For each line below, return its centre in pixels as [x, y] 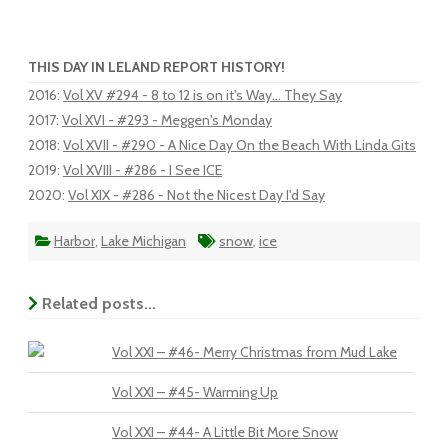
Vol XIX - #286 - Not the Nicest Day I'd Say [196, 195]
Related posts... [97, 303]
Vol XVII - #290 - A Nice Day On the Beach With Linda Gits [239, 145]
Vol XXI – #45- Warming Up [195, 392]
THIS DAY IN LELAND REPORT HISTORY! [156, 67]
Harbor [74, 241]
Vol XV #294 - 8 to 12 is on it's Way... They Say [202, 95]
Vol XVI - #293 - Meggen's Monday [167, 120]
